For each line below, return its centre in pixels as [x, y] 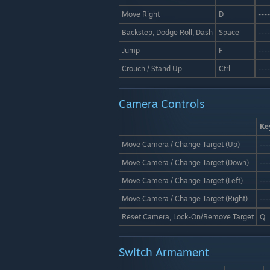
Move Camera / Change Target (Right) [185, 199]
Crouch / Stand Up [152, 68]
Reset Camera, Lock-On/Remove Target [188, 217]
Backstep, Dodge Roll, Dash [167, 32]
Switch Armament [164, 252]
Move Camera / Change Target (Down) [185, 162]
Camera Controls [162, 104]
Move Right [141, 14]
